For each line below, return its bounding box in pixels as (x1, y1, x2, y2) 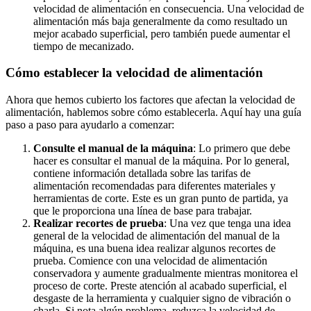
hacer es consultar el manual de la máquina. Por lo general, (33, 154, 289, 167)
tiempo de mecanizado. (33, 40, 134, 52)
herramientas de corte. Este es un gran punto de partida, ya (33, 192, 288, 204)
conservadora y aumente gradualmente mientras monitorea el (33, 267, 298, 279)
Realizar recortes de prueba (33, 217, 164, 229)
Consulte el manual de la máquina (33, 142, 193, 154)
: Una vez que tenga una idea (164, 217, 291, 229)
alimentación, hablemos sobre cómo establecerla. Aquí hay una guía (6, 106, 301, 118)
